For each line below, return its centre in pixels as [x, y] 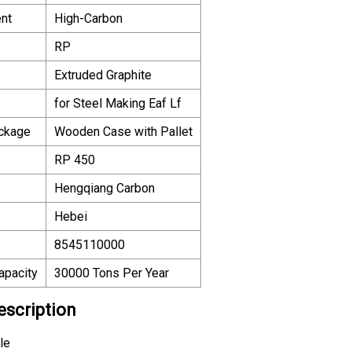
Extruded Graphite [103, 75]
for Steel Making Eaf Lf [118, 103]
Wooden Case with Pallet [123, 131]
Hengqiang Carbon [104, 188]
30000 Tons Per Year [112, 273]
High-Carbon [88, 18]
